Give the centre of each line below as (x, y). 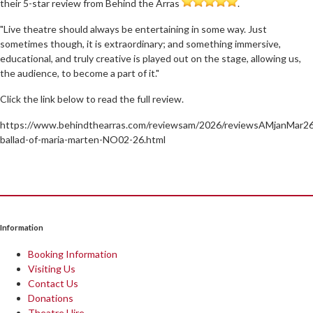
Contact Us (53, 284)
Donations (51, 298)
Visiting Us (52, 269)
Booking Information (73, 254)
